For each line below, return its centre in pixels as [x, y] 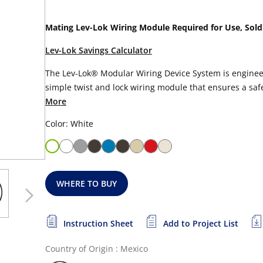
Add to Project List [201, 223]
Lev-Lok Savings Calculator [99, 50]
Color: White [69, 124]
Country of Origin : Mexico [97, 249]
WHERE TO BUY [87, 183]
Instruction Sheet [98, 223]
